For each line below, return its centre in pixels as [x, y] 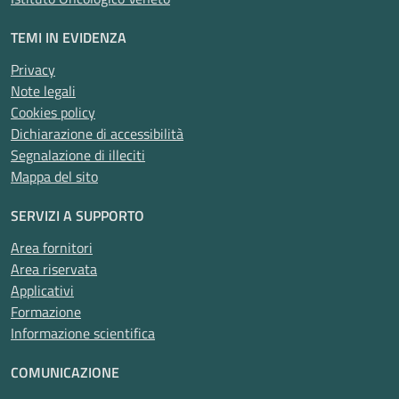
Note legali [43, 91]
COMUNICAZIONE [65, 372]
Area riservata [54, 269]
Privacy [33, 69]
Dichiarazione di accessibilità [97, 134]
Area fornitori [52, 248]
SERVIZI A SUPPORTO [77, 216]
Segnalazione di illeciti [78, 155]
